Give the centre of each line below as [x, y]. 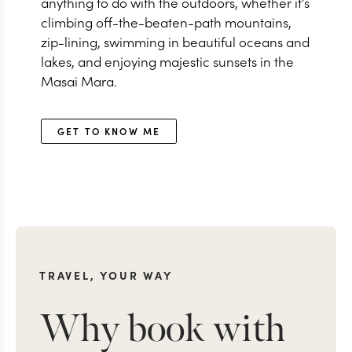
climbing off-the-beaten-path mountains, [166, 22]
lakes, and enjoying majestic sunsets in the [167, 61]
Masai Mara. [79, 81]
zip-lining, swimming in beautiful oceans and [175, 41]
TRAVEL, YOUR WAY [106, 275]
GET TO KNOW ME [109, 130]
